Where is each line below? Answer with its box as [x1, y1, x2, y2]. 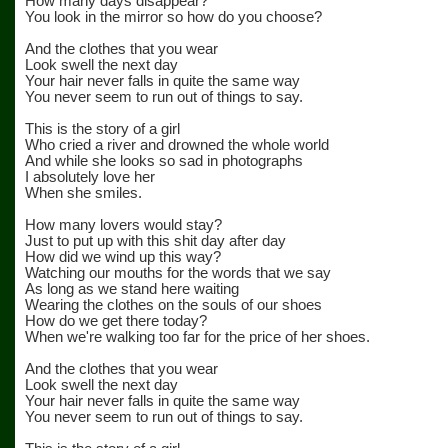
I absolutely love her [25, 169, 155, 185]
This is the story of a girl [25, 121, 180, 137]
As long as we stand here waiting [25, 281, 239, 297]
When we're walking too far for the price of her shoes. [25, 329, 370, 345]
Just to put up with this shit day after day [25, 233, 286, 249]
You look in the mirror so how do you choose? [25, 9, 322, 25]
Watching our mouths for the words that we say [25, 265, 331, 281]
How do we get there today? [25, 313, 207, 329]
